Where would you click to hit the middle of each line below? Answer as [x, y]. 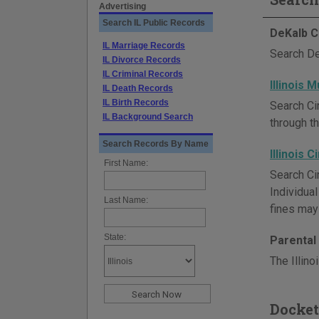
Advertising [122, 6]
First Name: [126, 163]
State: [115, 237]
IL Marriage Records [144, 46]
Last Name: [126, 200]
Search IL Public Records [154, 23]
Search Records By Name [156, 144]
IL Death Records [138, 88]
